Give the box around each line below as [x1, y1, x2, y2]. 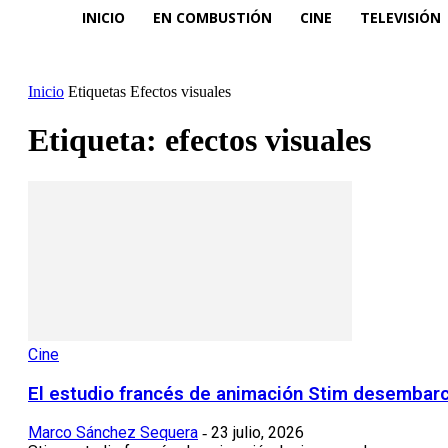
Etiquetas [68, 83, 126, 101]
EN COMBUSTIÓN [153, 7, 272, 27]
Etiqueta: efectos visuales [28, 122, 371, 159]
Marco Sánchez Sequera [28, 423, 198, 443]
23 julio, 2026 [211, 423, 304, 443]
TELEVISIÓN [360, 7, 441, 27]
